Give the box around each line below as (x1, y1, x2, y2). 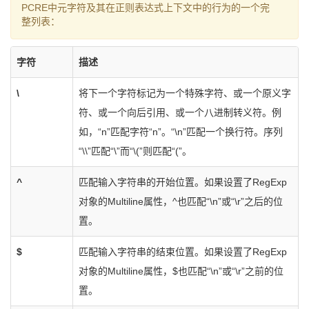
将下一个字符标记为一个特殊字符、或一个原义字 (79, 88, 291, 99)
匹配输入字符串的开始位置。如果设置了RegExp (79, 177, 287, 188)
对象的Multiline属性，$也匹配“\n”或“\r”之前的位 (79, 266, 283, 277)
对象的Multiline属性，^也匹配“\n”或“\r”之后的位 (79, 196, 283, 207)
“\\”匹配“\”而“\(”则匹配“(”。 (79, 146, 192, 157)
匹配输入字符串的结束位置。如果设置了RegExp (79, 246, 287, 257)
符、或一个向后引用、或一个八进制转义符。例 (79, 107, 281, 118)
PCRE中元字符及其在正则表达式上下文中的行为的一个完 (21, 2, 270, 13)
